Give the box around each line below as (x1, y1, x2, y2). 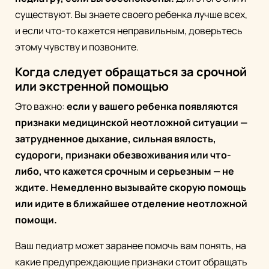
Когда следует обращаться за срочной (15, 64, 247, 80)
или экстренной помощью (15, 78, 169, 95)
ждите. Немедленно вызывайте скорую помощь (15, 181, 246, 195)
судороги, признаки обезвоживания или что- (15, 148, 231, 162)
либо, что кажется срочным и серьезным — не (15, 165, 234, 178)
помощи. (15, 213, 57, 227)
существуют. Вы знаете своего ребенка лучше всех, (15, 8, 247, 22)
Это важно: (15, 100, 67, 113)
